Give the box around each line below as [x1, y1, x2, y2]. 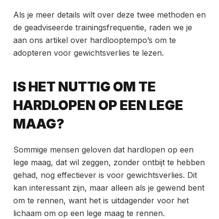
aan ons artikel [13, 35, 70, 45]
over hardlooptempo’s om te [70, 35, 176, 45]
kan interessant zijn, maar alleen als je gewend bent [13, 183, 204, 193]
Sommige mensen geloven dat [13, 145, 127, 155]
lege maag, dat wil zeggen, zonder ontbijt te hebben [13, 157, 205, 168]
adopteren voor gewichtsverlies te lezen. [13, 48, 164, 58]
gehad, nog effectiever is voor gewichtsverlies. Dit [13, 170, 197, 180]
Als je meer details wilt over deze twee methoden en [13, 10, 206, 20]
